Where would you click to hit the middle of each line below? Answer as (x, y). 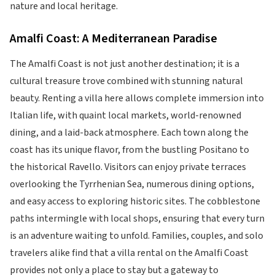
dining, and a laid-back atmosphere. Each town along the (129, 133)
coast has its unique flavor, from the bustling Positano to (130, 150)
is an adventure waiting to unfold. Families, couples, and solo (137, 236)
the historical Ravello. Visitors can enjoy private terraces (128, 167)
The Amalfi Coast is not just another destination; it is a (125, 64)
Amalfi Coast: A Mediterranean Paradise (114, 39)
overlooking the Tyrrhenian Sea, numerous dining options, (132, 184)
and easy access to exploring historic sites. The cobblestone (135, 201)
